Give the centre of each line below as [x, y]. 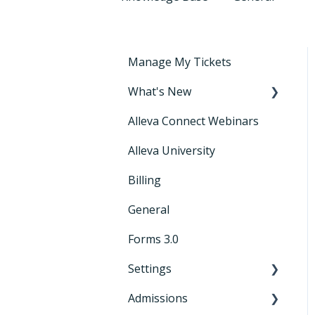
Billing [144, 180]
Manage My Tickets [180, 62]
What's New [160, 91]
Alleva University [172, 150]
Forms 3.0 [153, 239]
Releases [167, 121]
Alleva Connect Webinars [193, 121]
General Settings [187, 298]
